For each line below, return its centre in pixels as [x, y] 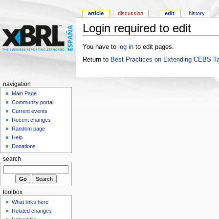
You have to [100, 47]
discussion [131, 13]
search [12, 159]
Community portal [33, 102]
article [96, 13]
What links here [30, 202]
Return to [96, 59]
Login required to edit [137, 28]
